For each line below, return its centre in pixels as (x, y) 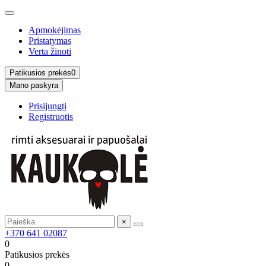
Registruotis (51, 117)
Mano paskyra (34, 85)
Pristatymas (50, 41)
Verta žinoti (50, 51)
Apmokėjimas (55, 30)
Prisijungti (47, 106)
